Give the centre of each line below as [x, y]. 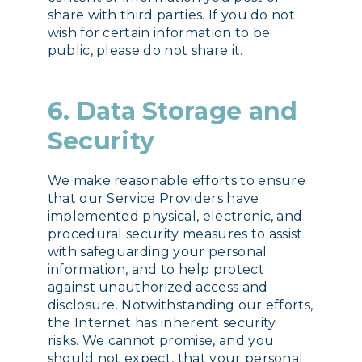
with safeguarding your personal [157, 251]
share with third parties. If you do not [171, 15]
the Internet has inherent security [162, 322]
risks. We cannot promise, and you [161, 340]
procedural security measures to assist [175, 234]
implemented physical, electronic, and [175, 216]
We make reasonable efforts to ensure [177, 180]
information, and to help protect [156, 269]
